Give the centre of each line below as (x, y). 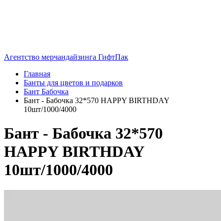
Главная (37, 74)
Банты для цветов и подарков (73, 83)
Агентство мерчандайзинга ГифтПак (66, 57)
